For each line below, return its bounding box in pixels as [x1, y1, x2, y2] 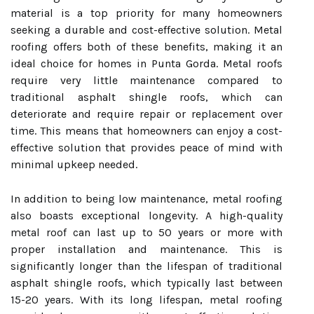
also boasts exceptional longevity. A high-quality [11, 209, 282, 222]
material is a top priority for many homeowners [11, 6, 282, 20]
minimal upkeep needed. [11, 158, 137, 171]
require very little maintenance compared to [11, 74, 282, 87]
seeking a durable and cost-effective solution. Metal [11, 23, 282, 36]
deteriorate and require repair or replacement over [11, 107, 282, 121]
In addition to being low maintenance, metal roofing [11, 192, 282, 205]
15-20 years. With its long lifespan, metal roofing [11, 293, 282, 306]
